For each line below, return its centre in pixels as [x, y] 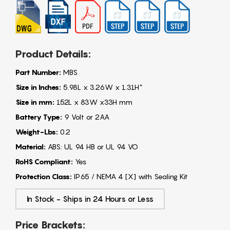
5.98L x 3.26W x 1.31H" [102, 87]
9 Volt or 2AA [86, 117]
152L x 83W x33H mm [93, 102]
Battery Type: [39, 117]
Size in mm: [35, 102]
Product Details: [53, 54]
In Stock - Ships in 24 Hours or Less [90, 198]
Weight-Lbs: [37, 131]
